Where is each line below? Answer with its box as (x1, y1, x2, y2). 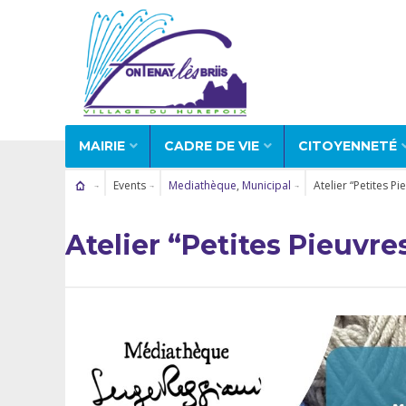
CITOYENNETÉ (298, 137, 397, 154)
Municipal (241, 177, 291, 193)
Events (112, 177, 146, 193)
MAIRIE (79, 137, 125, 154)
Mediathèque (168, 177, 237, 193)
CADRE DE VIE (164, 137, 259, 154)
